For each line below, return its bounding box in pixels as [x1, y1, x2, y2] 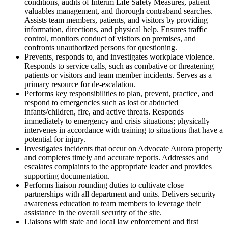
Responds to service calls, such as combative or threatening [24, 61, 214, 70]
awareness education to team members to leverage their [24, 198, 201, 208]
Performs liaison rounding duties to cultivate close [24, 180, 184, 189]
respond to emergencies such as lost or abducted [24, 98, 178, 107]
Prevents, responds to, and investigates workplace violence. [24, 52, 214, 61]
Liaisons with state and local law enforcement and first [24, 217, 198, 226]
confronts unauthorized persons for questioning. [24, 43, 177, 52]
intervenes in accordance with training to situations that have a [24, 125, 223, 134]
